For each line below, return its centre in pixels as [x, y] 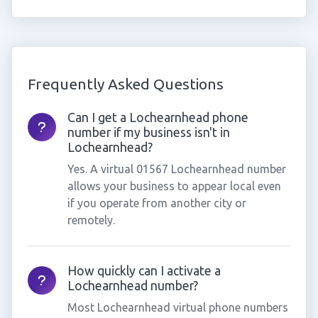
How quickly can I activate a [144, 271]
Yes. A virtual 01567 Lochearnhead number [176, 169]
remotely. [91, 220]
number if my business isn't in [148, 132]
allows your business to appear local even [174, 186]
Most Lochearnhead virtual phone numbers [177, 307]
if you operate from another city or [157, 203]
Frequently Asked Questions [125, 84]
